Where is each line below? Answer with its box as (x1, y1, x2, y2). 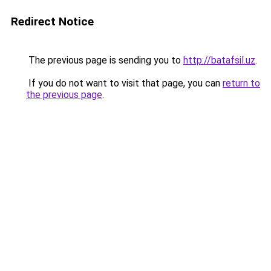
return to (223, 77, 260, 89)
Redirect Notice (11, 15, 94, 28)
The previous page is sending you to (26, 54, 183, 66)
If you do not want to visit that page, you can (26, 77, 223, 89)
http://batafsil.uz (183, 54, 255, 66)
